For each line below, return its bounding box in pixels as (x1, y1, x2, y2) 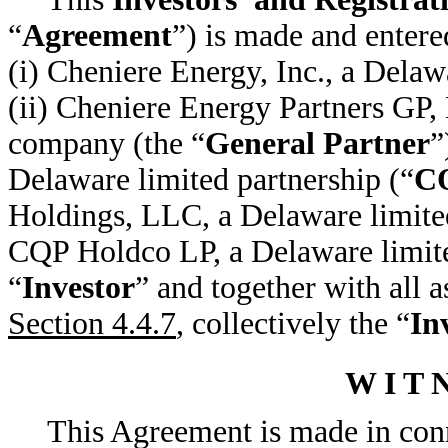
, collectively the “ (176, 306, 410, 341)
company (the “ (8, 126, 205, 161)
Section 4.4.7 (8, 306, 176, 341)
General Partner (205, 126, 430, 161)
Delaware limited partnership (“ (8, 162, 414, 197)
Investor (22, 270, 135, 305)
